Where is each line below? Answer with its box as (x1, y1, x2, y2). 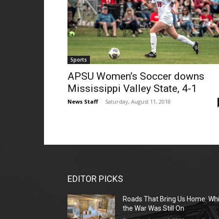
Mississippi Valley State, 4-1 (67, 83, 197, 94)
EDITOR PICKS (67, 174, 123, 184)
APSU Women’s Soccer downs (67, 70, 204, 82)
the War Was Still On (123, 204, 185, 212)
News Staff (67, 98, 98, 105)
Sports (70, 56, 87, 63)
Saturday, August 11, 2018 (105, 98, 171, 105)
